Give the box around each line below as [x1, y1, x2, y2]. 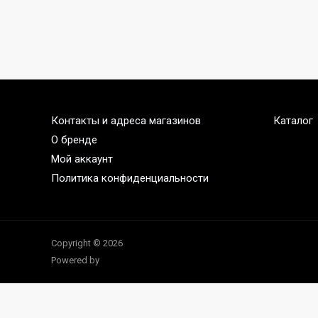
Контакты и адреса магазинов [51, 114, 201, 127]
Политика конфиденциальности [51, 172, 209, 185]
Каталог [273, 114, 313, 127]
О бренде [51, 133, 97, 146]
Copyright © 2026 [51, 238, 123, 248]
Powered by [51, 255, 99, 265]
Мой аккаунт [51, 153, 113, 165]
